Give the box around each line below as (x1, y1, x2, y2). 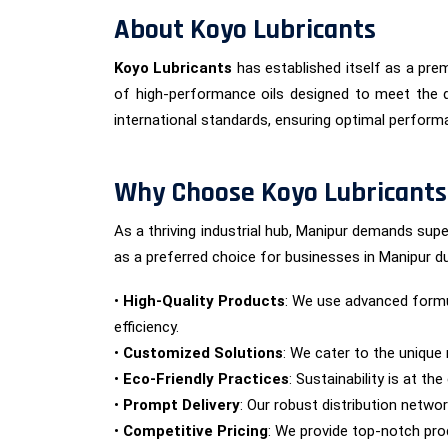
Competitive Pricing (123, 422, 268, 440)
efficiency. (114, 318, 179, 336)
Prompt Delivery (123, 396, 240, 414)
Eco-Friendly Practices (123, 370, 289, 388)
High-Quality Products (123, 292, 285, 310)
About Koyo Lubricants (114, 12, 376, 48)
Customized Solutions (123, 344, 283, 362)
